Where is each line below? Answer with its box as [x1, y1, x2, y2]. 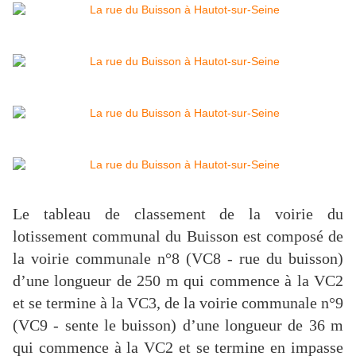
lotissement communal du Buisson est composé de [13, 227, 343, 246]
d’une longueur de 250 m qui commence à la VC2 [13, 272, 343, 290]
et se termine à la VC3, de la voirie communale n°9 [13, 294, 343, 312]
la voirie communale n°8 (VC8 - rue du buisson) [13, 250, 343, 268]
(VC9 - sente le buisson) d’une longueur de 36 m [13, 316, 343, 335]
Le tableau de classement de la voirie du [13, 205, 343, 223]
